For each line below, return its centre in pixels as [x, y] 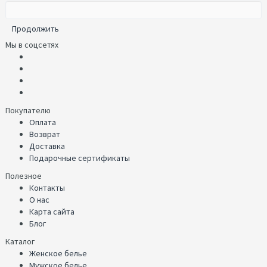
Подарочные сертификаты [80, 158]
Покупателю [28, 111]
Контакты [47, 188]
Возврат [45, 134]
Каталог [20, 242]
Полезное [24, 176]
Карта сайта [52, 212]
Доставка [47, 146]
